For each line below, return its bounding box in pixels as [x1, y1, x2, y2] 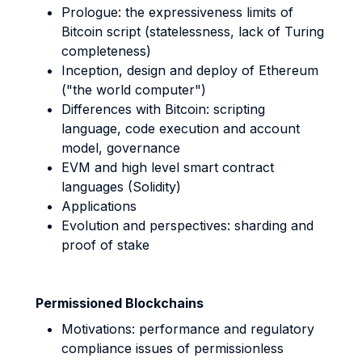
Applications [61, 198, 137, 214]
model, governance [61, 140, 180, 156]
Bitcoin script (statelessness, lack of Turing [61, 23, 324, 40]
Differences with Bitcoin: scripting [61, 101, 265, 117]
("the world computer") [61, 82, 206, 98]
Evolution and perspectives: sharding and [61, 217, 314, 234]
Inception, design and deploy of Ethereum [61, 62, 318, 78]
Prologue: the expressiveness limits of [61, 4, 293, 20]
